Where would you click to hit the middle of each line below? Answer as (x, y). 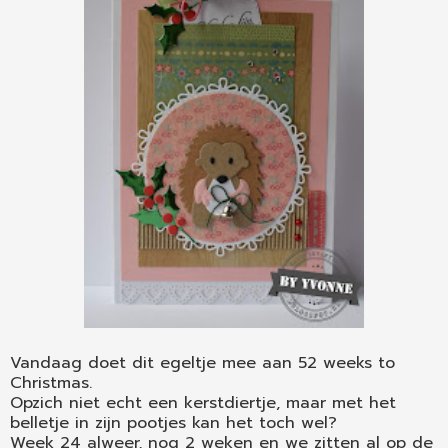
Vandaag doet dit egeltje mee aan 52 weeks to (202, 362)
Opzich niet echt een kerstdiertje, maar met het (203, 402)
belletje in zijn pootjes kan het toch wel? (173, 422)
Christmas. (51, 382)
